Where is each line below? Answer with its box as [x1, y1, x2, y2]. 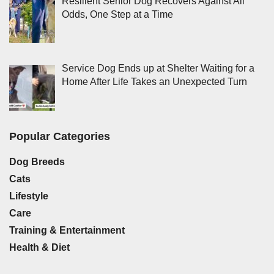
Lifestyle [9, 191, 48, 202]
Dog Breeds [9, 157, 65, 168]
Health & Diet [9, 242, 70, 253]
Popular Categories [9, 130, 110, 143]
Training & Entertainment [9, 225, 125, 236]
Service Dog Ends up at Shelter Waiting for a [61, 63, 254, 74]
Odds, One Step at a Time [61, 9, 173, 20]
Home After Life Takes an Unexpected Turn [61, 76, 247, 87]
